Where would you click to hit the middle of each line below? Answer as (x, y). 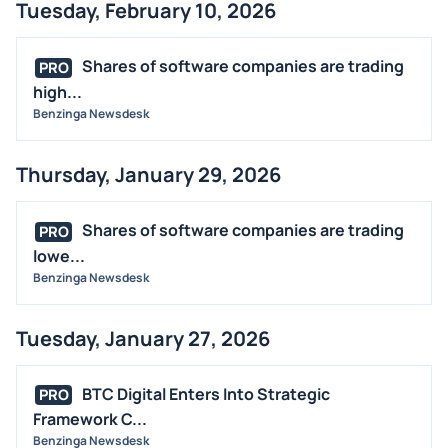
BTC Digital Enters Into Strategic (206, 393)
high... (57, 91)
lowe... (59, 255)
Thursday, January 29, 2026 (148, 174)
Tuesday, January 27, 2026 (143, 338)
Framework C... (90, 419)
